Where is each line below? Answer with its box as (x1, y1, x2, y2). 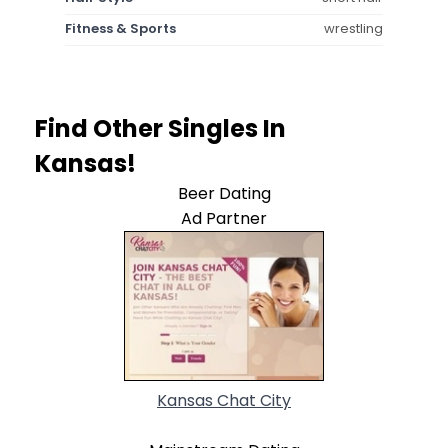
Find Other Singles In (35, 111, 286, 145)
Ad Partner (181, 206, 267, 230)
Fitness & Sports (65, 18, 176, 38)
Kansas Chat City (157, 388, 291, 412)
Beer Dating (177, 181, 271, 205)
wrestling (324, 18, 383, 38)
